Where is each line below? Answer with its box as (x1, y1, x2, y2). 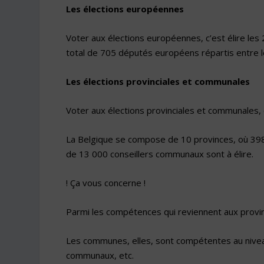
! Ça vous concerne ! (65, 176, 146, 189)
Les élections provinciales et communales (65, 75, 250, 87)
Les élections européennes (65, 2, 184, 15)
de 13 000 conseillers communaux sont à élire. (65, 147, 253, 160)
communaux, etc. (65, 249, 134, 261)
